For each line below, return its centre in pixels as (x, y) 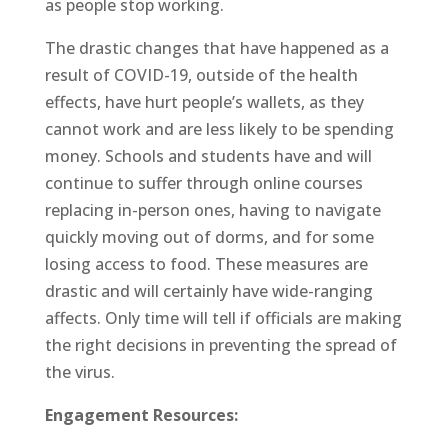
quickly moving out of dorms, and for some (209, 236)
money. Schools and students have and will (208, 155)
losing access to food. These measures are (206, 263)
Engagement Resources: (141, 414)
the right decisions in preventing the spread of (220, 344)
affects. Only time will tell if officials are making (223, 317)
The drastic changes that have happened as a (216, 47)
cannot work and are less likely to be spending (219, 128)
